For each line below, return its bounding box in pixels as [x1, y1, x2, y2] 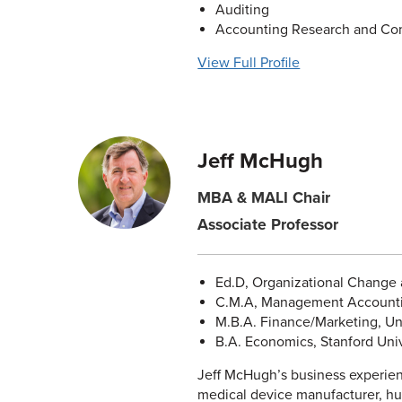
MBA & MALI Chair [197, 188, 331, 207]
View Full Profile [197, 54, 301, 72]
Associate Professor [197, 215, 339, 234]
